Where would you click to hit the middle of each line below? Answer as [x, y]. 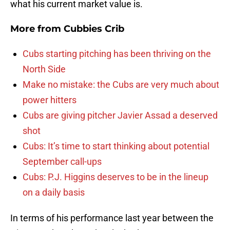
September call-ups [62, 162]
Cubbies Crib [94, 29]
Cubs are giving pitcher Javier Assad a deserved [120, 116]
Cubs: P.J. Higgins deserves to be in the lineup [116, 177]
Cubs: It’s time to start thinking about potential [116, 146]
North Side [44, 69]
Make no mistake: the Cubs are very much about [121, 85]
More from [37, 29]
